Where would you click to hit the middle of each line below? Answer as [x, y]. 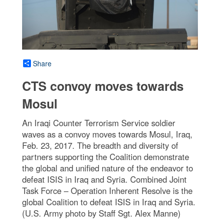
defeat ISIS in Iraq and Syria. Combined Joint [104, 179]
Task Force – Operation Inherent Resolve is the [107, 191]
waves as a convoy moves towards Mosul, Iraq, [107, 134]
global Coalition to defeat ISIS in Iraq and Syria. [109, 202]
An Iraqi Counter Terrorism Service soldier [99, 123]
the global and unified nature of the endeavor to [108, 168]
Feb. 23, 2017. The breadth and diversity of [100, 146]
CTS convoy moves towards [103, 86]
